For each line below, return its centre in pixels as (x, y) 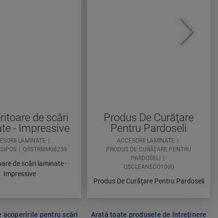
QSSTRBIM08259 (45, 150)
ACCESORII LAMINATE (145, 141)
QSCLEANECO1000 (149, 167)
